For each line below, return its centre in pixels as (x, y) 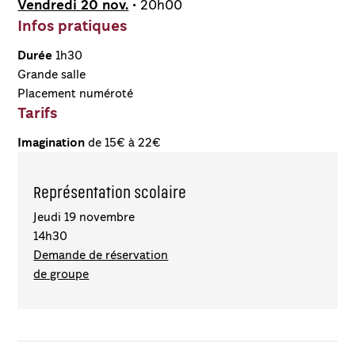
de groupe (61, 274)
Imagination (52, 143)
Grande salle (52, 74)
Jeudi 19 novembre (84, 217)
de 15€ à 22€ (123, 143)
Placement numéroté (76, 94)
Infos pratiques (73, 26)
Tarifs (38, 113)
